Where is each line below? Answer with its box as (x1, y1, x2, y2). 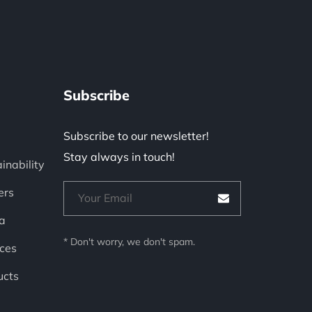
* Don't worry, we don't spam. (63, 235, 196, 248)
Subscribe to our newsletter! (63, 129, 210, 143)
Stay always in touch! (63, 150, 175, 164)
